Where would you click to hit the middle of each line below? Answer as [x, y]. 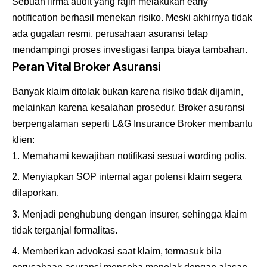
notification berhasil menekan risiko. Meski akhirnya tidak [132, 17]
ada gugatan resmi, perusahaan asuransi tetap [110, 33]
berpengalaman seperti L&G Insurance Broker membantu [132, 123]
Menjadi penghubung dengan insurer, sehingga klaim [134, 214]
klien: [23, 139]
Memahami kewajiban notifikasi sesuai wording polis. [134, 156]
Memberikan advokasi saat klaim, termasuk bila [122, 252]
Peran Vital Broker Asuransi [86, 66]
